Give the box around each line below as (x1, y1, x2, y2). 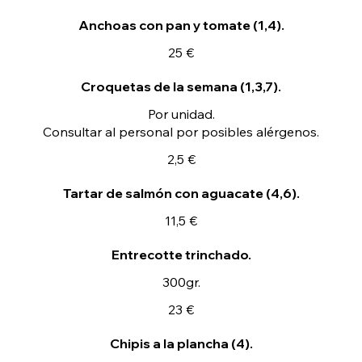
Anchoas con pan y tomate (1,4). (78, 17, 284, 33)
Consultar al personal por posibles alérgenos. (43, 124, 319, 140)
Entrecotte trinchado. (111, 246, 251, 263)
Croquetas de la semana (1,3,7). (81, 78, 281, 95)
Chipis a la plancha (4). (109, 335, 253, 351)
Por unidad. (147, 106, 215, 122)
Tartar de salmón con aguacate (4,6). (62, 185, 300, 201)
